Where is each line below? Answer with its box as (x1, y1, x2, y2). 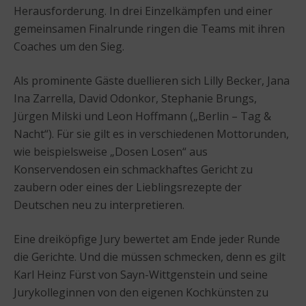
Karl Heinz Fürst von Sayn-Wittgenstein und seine (14, 266, 268, 282)
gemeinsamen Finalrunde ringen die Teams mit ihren (14, 20, 285, 36)
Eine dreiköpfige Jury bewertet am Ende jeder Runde (14, 231, 280, 247)
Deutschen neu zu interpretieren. (14, 197, 184, 212)
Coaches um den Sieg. (14, 38, 124, 54)
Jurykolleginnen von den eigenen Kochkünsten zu (14, 284, 268, 300)
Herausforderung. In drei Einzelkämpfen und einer (14, 3, 273, 18)
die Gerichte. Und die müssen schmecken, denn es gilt (14, 249, 286, 264)
